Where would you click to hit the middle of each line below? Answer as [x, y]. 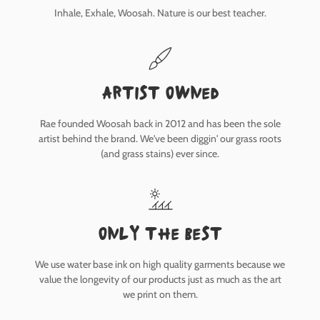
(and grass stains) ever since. [160, 154]
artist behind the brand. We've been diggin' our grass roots [160, 139]
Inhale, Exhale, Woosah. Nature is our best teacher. [160, 13]
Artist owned [160, 92]
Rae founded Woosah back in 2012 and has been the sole [160, 124]
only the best [160, 233]
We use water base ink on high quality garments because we [160, 265]
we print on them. [160, 295]
